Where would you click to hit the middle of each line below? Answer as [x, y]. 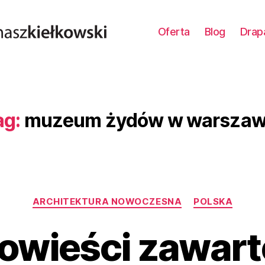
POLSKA [213, 201]
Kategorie [155, 196]
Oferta [174, 31]
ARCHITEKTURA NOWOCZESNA [107, 201]
